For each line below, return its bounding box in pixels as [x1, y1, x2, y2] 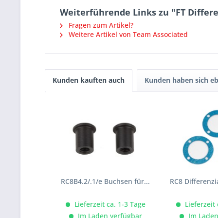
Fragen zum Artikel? [67, 20, 133, 30]
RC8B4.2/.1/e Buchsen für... [61, 177, 150, 186]
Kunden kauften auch [53, 75, 125, 85]
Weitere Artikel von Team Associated [67, 30, 188, 39]
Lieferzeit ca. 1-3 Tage [72, 200, 145, 209]
